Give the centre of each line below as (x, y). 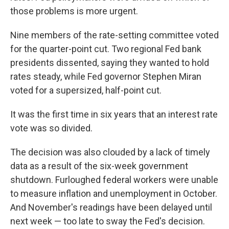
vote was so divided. (51, 128)
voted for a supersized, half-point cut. (86, 90)
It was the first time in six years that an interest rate (114, 114)
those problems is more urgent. (74, 11)
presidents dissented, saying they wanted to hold (110, 63)
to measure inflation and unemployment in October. (114, 193)
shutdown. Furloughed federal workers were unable (114, 180)
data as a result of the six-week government (99, 166)
